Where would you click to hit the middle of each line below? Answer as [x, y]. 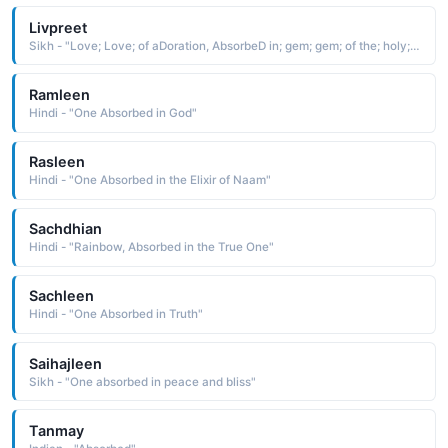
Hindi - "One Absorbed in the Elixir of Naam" [149, 180]
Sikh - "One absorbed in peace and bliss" [142, 381]
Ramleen [59, 94]
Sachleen [61, 296]
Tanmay [56, 430]
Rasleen [56, 162]
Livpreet [57, 27]
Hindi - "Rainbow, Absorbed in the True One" [151, 247]
